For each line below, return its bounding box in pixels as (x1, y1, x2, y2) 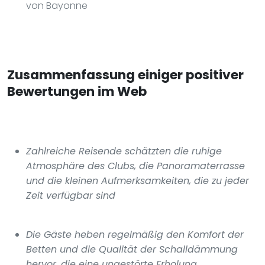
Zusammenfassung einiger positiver (7, 65, 244, 84)
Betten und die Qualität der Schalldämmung (26, 242, 238, 256)
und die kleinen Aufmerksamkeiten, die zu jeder (26, 173, 249, 188)
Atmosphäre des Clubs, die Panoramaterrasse (26, 159, 245, 173)
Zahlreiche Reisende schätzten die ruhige (26, 144, 222, 158)
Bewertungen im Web (7, 82, 147, 101)
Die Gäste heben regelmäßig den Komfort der (26, 227, 244, 241)
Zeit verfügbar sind (26, 188, 115, 202)
